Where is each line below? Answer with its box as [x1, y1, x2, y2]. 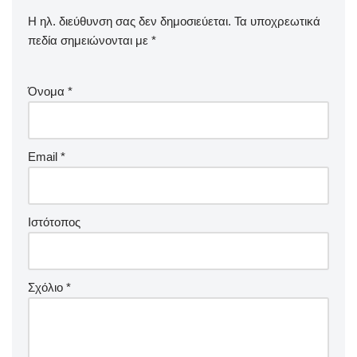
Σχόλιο [28, 280, 66, 295]
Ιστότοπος [28, 215, 80, 229]
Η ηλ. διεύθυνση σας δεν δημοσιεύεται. [28, 14, 231, 29]
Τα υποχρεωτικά [234, 14, 320, 29]
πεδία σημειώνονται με [28, 33, 151, 48]
